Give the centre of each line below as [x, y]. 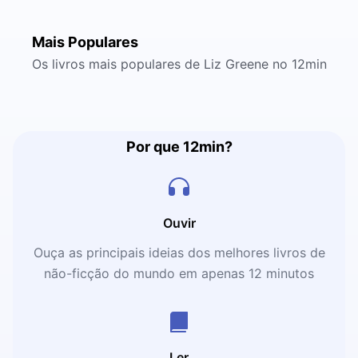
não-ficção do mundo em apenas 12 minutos [179, 273]
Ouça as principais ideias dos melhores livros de [179, 253]
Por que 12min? [179, 147]
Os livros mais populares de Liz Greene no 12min [179, 64]
